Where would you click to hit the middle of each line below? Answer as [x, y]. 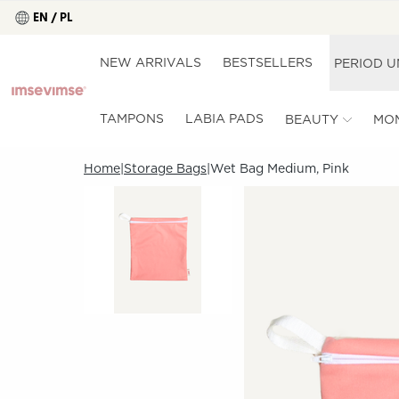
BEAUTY [312, 119]
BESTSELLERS [268, 62]
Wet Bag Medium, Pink [280, 168]
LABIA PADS [225, 118]
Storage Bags [165, 168]
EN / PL [53, 18]
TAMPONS [132, 118]
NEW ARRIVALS [151, 62]
